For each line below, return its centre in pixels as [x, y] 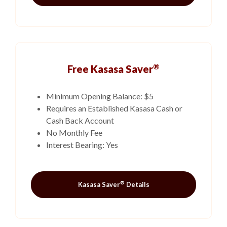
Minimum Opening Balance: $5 [100, 96]
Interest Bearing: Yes [82, 145]
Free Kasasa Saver [110, 69]
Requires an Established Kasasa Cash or [114, 108]
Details [137, 184]
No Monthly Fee [74, 133]
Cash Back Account [80, 120]
